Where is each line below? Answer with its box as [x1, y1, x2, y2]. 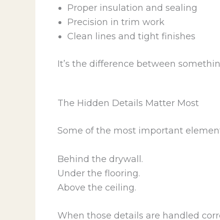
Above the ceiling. [57, 182, 136, 193]
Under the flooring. [57, 167, 140, 179]
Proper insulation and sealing [67, 2, 197, 13]
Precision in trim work [67, 16, 165, 27]
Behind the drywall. [57, 153, 143, 165]
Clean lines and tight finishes [67, 30, 195, 42]
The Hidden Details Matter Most [57, 97, 199, 109]
